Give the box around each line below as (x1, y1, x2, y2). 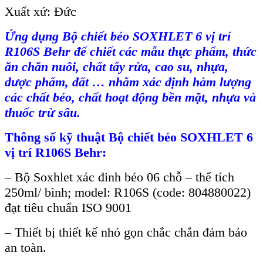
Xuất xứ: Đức (5, 4, 76, 19)
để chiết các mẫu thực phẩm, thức (70, 44, 257, 59)
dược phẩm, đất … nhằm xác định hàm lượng (5, 75, 251, 90)
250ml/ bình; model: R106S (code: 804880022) (5, 185, 251, 200)
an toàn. (5, 240, 46, 255)
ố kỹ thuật (49, 130, 105, 145)
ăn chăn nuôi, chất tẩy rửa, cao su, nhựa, (5, 59, 228, 75)
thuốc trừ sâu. (5, 105, 80, 120)
